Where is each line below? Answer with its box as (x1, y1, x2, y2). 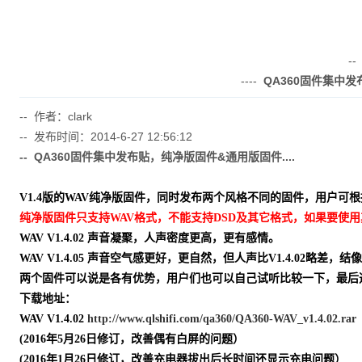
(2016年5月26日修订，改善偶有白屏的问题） (19, 333, 244, 345)
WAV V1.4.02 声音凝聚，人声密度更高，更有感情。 (19, 232, 280, 244)
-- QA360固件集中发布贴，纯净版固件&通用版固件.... (19, 150, 295, 163)
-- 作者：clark (19, 110, 92, 123)
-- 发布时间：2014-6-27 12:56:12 (19, 130, 192, 143)
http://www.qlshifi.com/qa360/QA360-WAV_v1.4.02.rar (86, 313, 356, 325)
